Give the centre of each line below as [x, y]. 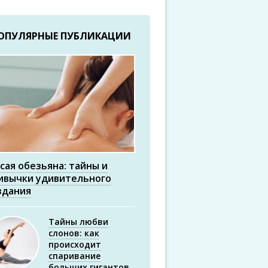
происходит [75, 244]
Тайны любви [78, 222]
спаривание [74, 256]
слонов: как [74, 233]
